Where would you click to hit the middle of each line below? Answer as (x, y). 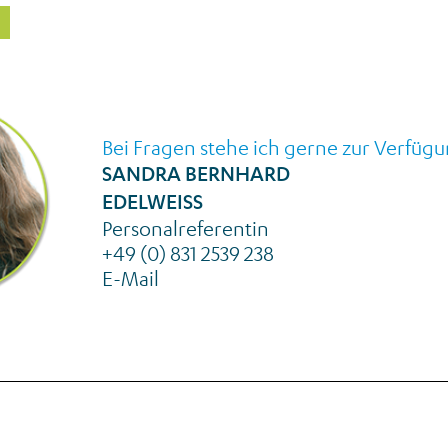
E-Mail (130, 277)
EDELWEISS (152, 201)
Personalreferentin (185, 227)
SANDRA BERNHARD (196, 173)
